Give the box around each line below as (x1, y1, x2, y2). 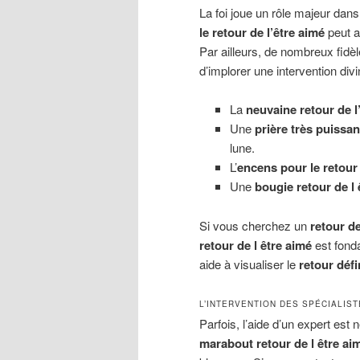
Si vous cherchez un (199, 216, 310, 234)
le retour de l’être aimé (199, 22, 325, 41)
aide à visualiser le (199, 255, 299, 272)
